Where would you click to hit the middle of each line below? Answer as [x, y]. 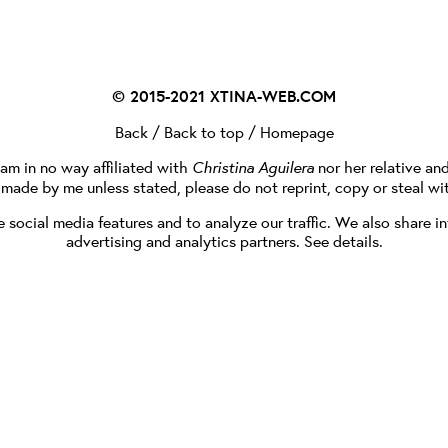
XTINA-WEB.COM [273, 96]
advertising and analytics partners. [184, 240]
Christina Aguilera [253, 167]
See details [341, 240]
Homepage [296, 131]
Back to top [203, 131]
